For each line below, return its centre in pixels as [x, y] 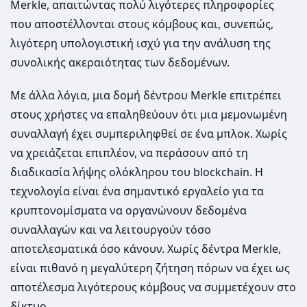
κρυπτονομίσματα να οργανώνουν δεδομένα [128, 211]
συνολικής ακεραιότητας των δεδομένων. [120, 63]
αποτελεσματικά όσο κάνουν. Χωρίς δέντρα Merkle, [146, 249]
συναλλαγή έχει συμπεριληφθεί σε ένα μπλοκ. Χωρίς [149, 134]
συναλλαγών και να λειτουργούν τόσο [111, 230]
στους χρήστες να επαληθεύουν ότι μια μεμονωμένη [149, 115]
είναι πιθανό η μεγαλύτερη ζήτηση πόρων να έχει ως [150, 268]
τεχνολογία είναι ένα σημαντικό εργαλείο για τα [137, 192]
